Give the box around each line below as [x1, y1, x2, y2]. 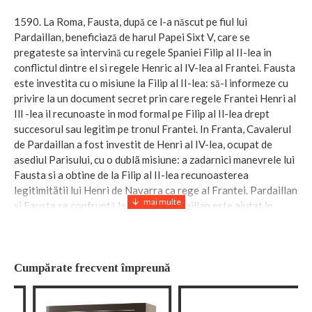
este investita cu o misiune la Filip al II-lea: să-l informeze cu [14, 76, 288, 89]
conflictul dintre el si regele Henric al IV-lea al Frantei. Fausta [14, 61, 295, 74]
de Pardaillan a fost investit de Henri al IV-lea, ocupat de [14, 137, 272, 150]
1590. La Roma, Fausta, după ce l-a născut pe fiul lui [14, 15, 247, 28]
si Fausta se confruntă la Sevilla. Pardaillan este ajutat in [14, 198, 273, 212]
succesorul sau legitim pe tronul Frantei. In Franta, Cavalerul [14, 122, 291, 135]
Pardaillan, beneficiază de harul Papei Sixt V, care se [14, 30, 250, 43]
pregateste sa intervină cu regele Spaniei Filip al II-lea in [14, 45, 272, 58]
